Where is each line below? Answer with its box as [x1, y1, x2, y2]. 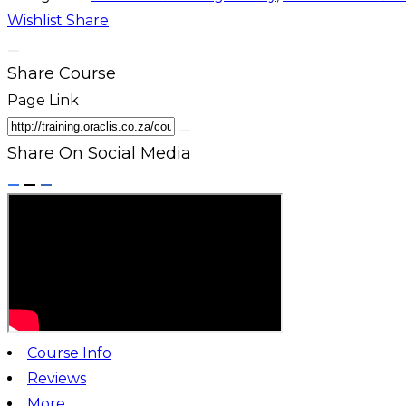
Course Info [27, 343, 111, 362]
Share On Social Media [7, 142, 191, 163]
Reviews [27, 369, 86, 387]
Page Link [7, 91, 79, 109]
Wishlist [7, 11, 66, 29]
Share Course [7, 63, 116, 83]
